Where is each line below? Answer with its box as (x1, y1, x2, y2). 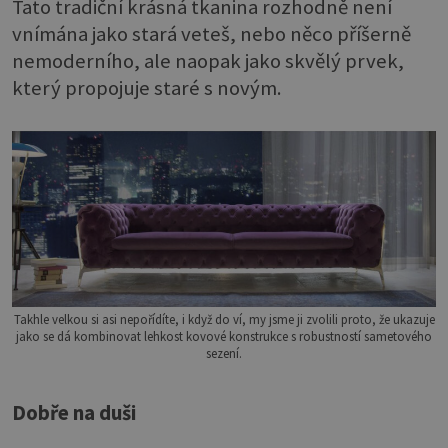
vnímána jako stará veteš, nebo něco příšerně (12, 21, 411, 48)
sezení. (206, 344, 242, 361)
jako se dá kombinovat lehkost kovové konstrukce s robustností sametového (16, 327, 432, 344)
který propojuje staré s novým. (12, 75, 282, 102)
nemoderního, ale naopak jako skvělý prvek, (12, 48, 404, 75)
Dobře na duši (12, 399, 136, 426)
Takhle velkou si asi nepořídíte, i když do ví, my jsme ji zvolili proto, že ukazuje (13, 310, 435, 327)
